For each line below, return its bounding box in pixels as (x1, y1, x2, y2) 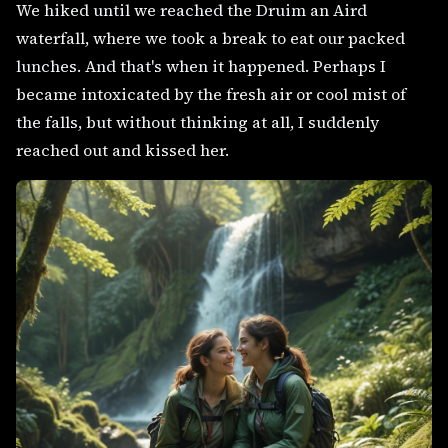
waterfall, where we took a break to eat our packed (16, 27, 405, 49)
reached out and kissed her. (16, 139, 229, 161)
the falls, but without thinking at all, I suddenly (16, 111, 379, 133)
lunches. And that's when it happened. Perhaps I (16, 55, 386, 77)
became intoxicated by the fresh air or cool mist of (16, 83, 406, 105)
